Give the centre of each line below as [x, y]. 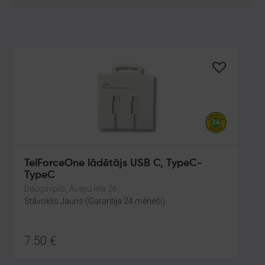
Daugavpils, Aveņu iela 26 [71, 189]
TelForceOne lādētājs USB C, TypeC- [113, 163]
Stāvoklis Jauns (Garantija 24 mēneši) [95, 201]
